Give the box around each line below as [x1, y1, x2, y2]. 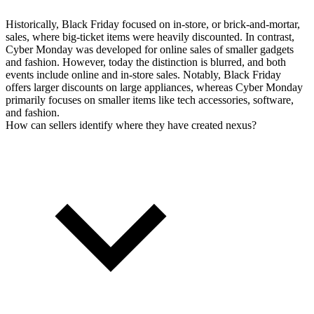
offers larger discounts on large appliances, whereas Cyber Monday [6, 81, 303, 93]
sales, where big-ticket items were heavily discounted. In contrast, [6, 30, 294, 43]
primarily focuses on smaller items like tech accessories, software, [6, 93, 294, 106]
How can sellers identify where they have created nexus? [6, 118, 257, 131]
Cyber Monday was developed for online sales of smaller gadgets [6, 43, 294, 55]
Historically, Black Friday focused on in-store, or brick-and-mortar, [6, 18, 300, 30]
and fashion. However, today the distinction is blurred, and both [6, 55, 286, 68]
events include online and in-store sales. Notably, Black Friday [6, 68, 281, 81]
